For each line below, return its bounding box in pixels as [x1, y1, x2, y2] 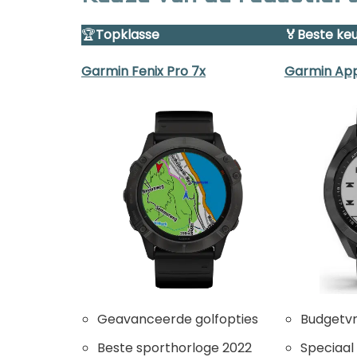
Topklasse [96, 25, 159, 45]
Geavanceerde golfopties [97, 309, 258, 328]
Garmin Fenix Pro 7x [81, 62, 206, 81]
